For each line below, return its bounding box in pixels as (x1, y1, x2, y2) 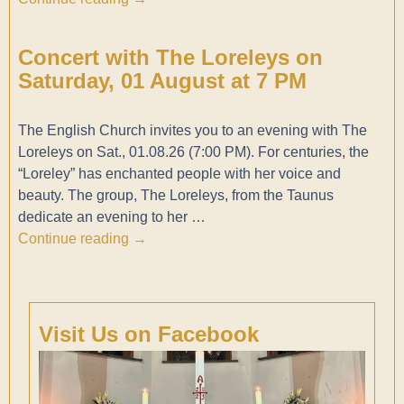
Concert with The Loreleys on (17, 45, 323, 70)
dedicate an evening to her (17, 209, 191, 225)
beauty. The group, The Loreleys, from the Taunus (17, 188, 334, 204)
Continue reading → (17, 231, 147, 247)
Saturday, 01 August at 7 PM (17, 69, 307, 94)
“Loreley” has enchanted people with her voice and (17, 166, 341, 182)
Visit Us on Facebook (38, 322, 259, 347)
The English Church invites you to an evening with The (17, 123, 367, 139)
